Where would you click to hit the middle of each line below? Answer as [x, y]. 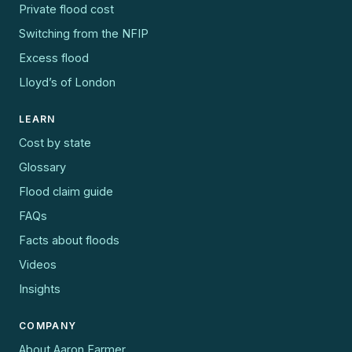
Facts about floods [69, 240]
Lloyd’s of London [67, 82]
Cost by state [55, 143]
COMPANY [48, 326]
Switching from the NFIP [84, 33]
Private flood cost [66, 9]
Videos [38, 264]
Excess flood [54, 58]
